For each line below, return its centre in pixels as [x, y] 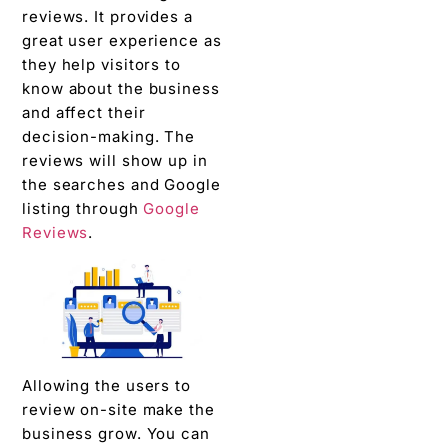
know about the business [121, 88]
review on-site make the [118, 410]
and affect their [84, 112]
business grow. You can [116, 434]
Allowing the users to [106, 386]
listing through [83, 208]
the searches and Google [121, 184]
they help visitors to [101, 64]
